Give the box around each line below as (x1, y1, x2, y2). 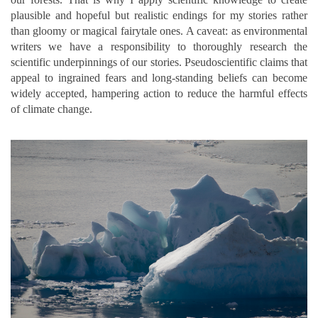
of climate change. (11, 102, 92, 115)
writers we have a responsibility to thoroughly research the (11, 40, 307, 53)
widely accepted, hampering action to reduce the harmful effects (11, 87, 307, 99)
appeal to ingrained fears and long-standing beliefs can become (11, 71, 307, 84)
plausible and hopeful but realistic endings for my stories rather (11, 9, 307, 21)
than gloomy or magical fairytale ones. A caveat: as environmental (11, 24, 307, 37)
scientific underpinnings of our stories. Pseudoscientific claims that (11, 55, 307, 68)
